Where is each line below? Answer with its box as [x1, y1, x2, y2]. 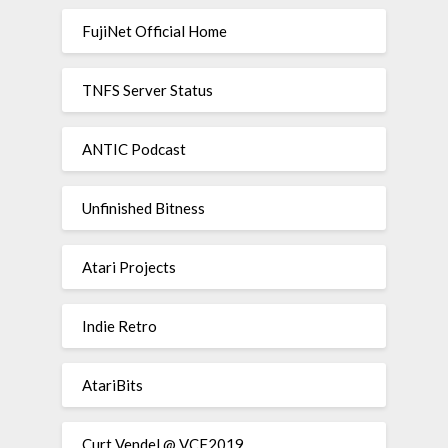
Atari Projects [82, 258, 177, 276]
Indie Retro [82, 317, 158, 335]
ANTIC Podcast [82, 140, 187, 158]
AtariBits [82, 376, 144, 394]
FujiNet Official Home [82, 22, 228, 40]
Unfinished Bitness [82, 199, 206, 217]
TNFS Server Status [82, 81, 214, 99]
